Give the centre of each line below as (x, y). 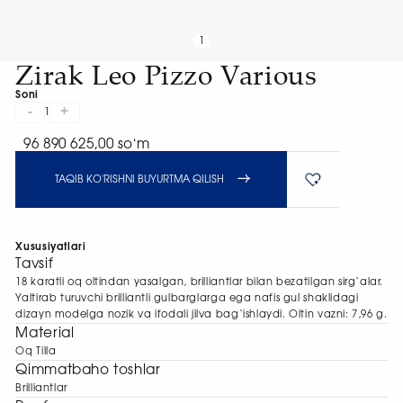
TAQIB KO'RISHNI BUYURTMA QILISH (140, 180)
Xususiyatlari (51, 247)
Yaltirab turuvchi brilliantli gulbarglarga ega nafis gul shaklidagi (187, 299)
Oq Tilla (36, 352)
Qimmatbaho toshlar (88, 371)
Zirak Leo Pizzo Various (166, 74)
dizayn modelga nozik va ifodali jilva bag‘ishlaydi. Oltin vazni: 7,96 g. (201, 315)
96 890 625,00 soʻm (87, 145)
